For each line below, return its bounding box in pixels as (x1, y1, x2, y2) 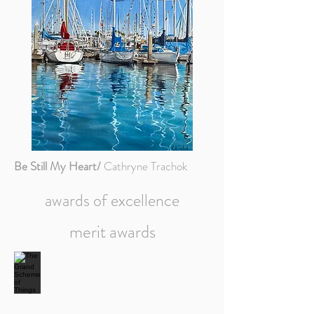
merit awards (69, 219, 156, 245)
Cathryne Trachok (104, 158, 187, 175)
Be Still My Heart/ (14, 158, 104, 175)
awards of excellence (45, 189, 179, 212)
